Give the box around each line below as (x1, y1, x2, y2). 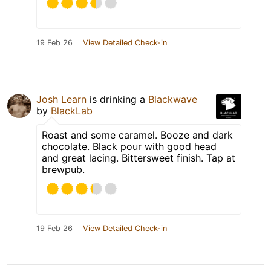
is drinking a (87, 93, 148, 106)
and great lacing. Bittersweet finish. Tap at (42, 152, 235, 165)
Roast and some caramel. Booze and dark (42, 129, 233, 142)
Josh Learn (36, 93, 87, 106)
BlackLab (51, 105, 93, 117)
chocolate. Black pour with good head (42, 140, 217, 153)
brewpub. (42, 163, 85, 176)
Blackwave (148, 93, 197, 106)
